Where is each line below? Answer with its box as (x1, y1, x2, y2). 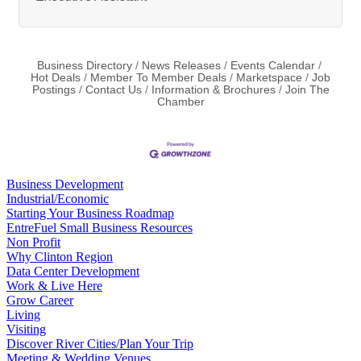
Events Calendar (230, 60, 315, 73)
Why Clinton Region (6, 250, 113, 264)
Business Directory (36, 60, 132, 73)
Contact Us (85, 84, 142, 97)
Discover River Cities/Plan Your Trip (6, 337, 193, 351)
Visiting (6, 322, 46, 337)
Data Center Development (6, 264, 139, 279)
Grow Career (6, 293, 73, 308)
